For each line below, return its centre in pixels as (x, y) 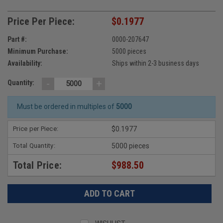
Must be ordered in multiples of (66, 107)
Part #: (17, 39)
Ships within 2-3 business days (155, 63)
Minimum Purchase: (38, 51)
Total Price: (37, 165)
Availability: (25, 63)
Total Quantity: (34, 145)
